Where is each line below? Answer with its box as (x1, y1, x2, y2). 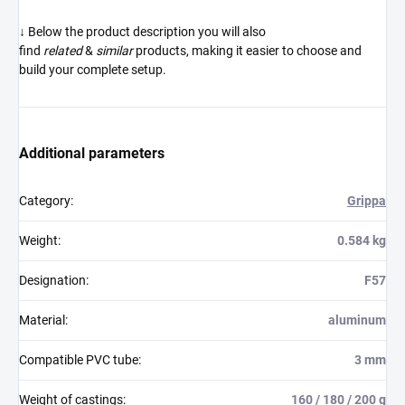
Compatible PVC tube (19, 352, 138, 367)
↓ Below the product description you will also (19, 24, 266, 39)
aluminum (328, 312, 386, 327)
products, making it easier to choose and (136, 42, 362, 58)
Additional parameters (19, 144, 165, 162)
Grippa (347, 193, 386, 208)
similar (96, 42, 133, 58)
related (43, 42, 82, 58)
